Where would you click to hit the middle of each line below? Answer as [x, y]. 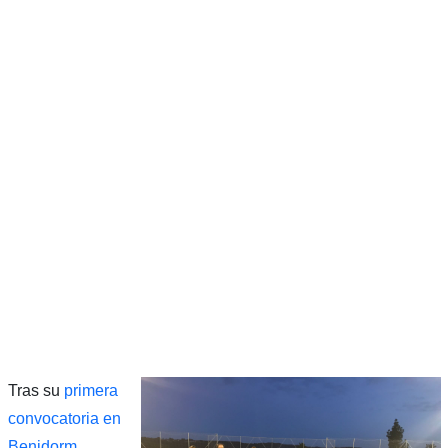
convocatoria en [64, 418]
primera [90, 390]
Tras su [35, 390]
